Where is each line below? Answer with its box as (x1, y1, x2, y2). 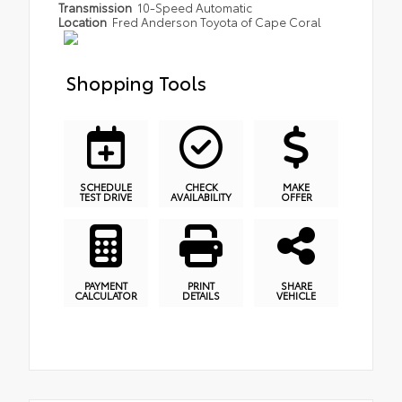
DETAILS (182, 288, 220, 303)
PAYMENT (84, 278, 127, 293)
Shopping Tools (66, 68, 206, 96)
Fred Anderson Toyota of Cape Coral (112, 13, 322, 31)
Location (58, 13, 109, 31)
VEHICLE (276, 288, 316, 303)
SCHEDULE (80, 179, 132, 194)
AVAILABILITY (170, 188, 232, 204)
